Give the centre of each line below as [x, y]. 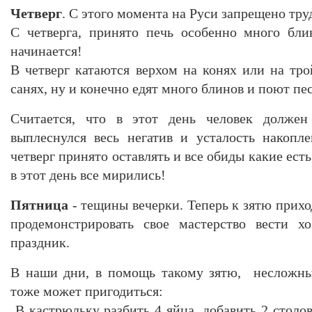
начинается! [46, 50]
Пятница [39, 204]
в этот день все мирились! [88, 174]
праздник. [40, 242]
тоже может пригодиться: [87, 291]
